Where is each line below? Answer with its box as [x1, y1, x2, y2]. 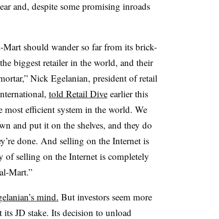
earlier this [107, 88, 148, 100]
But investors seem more [58, 191, 152, 203]
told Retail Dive [48, 88, 108, 100]
